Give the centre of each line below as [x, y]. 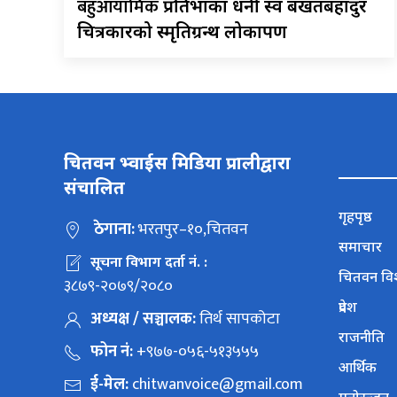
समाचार [360, 247]
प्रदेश [348, 307]
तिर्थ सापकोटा [240, 319]
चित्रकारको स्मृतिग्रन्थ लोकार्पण [182, 32]
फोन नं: [112, 352]
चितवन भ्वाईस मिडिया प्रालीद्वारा [177, 163]
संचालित [94, 188]
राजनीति [362, 337]
